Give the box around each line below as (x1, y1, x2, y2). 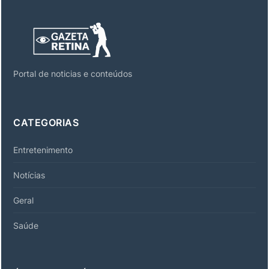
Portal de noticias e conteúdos (13, 68, 132, 79)
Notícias (13, 169, 45, 180)
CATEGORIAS (13, 116, 79, 128)
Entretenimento (13, 144, 73, 155)
